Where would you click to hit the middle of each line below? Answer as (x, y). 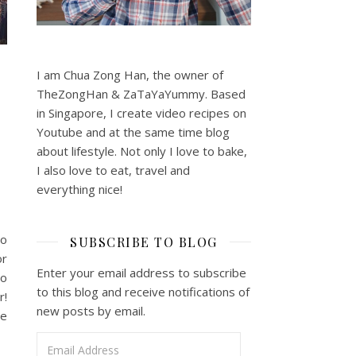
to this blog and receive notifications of (143, 291)
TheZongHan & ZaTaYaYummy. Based (141, 93)
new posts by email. (91, 310)
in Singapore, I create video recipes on (141, 112)
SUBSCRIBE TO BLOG (144, 242)
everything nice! (79, 189)
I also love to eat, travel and (113, 170)
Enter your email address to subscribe (141, 272)
